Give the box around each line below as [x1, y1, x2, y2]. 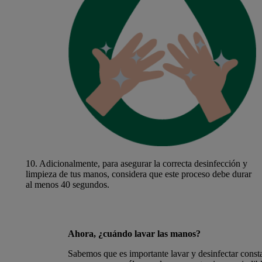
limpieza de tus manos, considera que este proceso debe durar [25, 169, 251, 180]
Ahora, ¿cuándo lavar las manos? [68, 229, 201, 239]
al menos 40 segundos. [25, 180, 109, 190]
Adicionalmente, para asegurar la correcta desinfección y [37, 158, 247, 169]
